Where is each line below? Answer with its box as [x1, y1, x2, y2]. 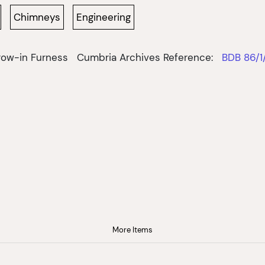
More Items [112, 225, 153, 234]
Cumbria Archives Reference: [76, 51, 213, 63]
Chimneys [14, 11, 60, 23]
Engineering [76, 11, 131, 23]
